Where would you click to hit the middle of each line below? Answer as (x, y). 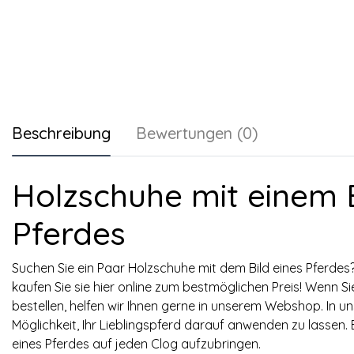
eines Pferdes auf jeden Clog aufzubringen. (136, 344)
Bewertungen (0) (197, 134)
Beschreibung (61, 134)
